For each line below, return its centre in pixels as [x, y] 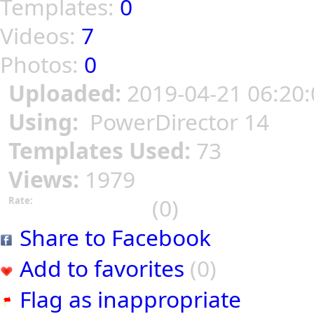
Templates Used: [102, 151]
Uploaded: [68, 93]
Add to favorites [102, 268]
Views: [47, 179]
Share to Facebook [115, 238]
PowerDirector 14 [177, 122]
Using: [46, 122]
